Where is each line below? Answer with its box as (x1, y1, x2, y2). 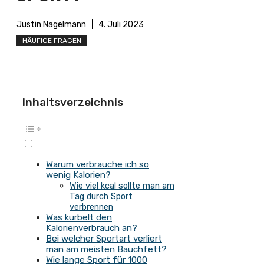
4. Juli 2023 (98, 19, 144, 30)
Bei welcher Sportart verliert (46, 233, 162, 245)
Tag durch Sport (70, 191, 133, 202)
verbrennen (70, 202, 113, 213)
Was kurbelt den (46, 212, 112, 223)
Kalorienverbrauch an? (46, 223, 137, 234)
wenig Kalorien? (46, 170, 111, 181)
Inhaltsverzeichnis (22, 95, 123, 110)
